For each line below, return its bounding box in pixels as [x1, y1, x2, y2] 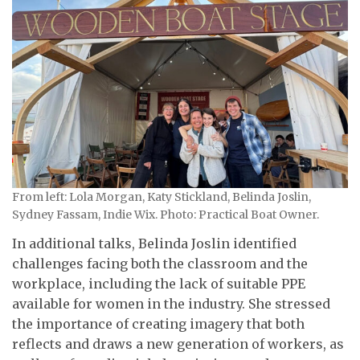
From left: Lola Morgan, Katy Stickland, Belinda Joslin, [12, 190, 311, 205]
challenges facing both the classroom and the [12, 255, 308, 272]
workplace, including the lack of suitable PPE [12, 275, 305, 292]
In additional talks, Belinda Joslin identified [12, 235, 297, 252]
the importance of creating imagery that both [12, 315, 305, 332]
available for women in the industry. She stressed [12, 295, 330, 312]
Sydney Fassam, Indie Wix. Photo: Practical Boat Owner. [12, 207, 319, 223]
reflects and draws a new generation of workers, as [12, 335, 344, 352]
